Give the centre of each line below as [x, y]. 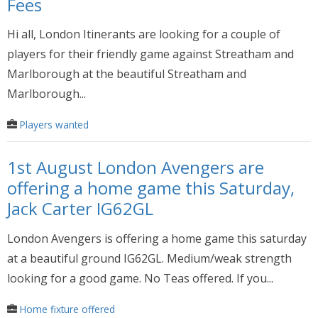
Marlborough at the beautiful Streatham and [127, 74]
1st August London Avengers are [136, 168]
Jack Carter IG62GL [80, 208]
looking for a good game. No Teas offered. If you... [140, 278]
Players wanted [54, 125]
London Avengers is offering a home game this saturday [157, 238]
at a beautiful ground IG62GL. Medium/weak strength [149, 258]
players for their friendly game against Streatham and [150, 54]
